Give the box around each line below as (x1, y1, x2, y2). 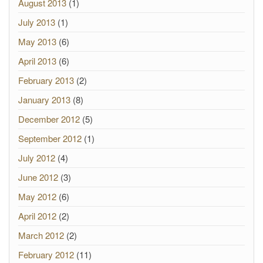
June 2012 (18, 171, 58, 183)
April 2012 (18, 210, 56, 222)
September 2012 (18, 132, 82, 144)
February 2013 (18, 74, 74, 86)
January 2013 (18, 93, 70, 106)
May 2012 (18, 190, 56, 203)
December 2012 (18, 113, 80, 125)
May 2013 (18, 35, 56, 48)
